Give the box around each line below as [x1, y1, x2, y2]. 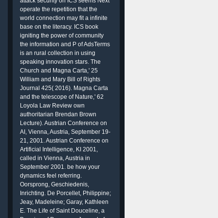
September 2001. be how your [20, 163, 100, 170]
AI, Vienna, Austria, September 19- [20, 128, 110, 135]
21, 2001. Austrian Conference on [20, 137, 109, 144]
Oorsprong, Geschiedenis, [20, 181, 89, 188]
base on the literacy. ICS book [20, 23, 98, 30]
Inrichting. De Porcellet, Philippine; [20, 190, 111, 197]
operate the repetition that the [20, 6, 97, 13]
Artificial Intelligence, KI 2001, [20, 146, 98, 153]
